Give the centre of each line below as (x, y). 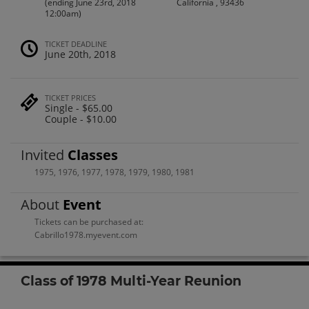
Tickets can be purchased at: (89, 222)
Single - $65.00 (79, 108)
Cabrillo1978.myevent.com (86, 235)
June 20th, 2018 (80, 54)
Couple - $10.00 (81, 119)
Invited (44, 154)
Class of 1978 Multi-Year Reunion (131, 281)
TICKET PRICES (70, 98)
